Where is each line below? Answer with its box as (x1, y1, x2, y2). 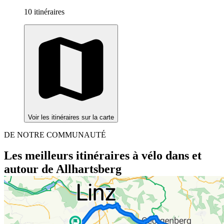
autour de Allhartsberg (4, 162, 121, 176)
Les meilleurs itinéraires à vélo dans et (4, 149, 201, 162)
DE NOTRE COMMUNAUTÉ (4, 130, 106, 139)
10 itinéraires (24, 7, 64, 16)
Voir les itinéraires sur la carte (28, 113, 114, 121)
